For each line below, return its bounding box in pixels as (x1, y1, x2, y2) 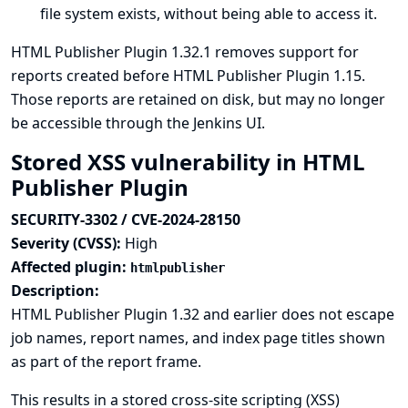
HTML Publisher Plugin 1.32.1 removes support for (11, 42, 359, 62)
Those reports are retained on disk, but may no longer (11, 89, 385, 109)
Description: (11, 280, 99, 301)
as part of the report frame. (11, 352, 201, 372)
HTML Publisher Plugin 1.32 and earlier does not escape (11, 304, 394, 324)
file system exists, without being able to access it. (40, 4, 377, 24)
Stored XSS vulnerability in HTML (11, 147, 365, 177)
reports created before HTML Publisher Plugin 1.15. (11, 66, 365, 86)
